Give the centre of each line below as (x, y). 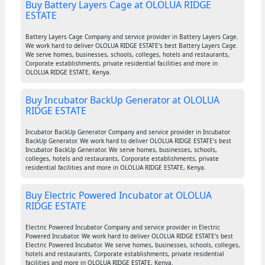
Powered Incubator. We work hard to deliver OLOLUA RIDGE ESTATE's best (129, 236)
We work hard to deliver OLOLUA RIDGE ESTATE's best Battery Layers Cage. (131, 46)
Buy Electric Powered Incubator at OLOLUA (118, 195)
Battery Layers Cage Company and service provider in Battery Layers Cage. (132, 37)
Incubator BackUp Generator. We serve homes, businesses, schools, (121, 150)
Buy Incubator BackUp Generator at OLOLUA (122, 100)
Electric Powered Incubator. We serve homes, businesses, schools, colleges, (132, 245)
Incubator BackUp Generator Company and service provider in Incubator (127, 132)
